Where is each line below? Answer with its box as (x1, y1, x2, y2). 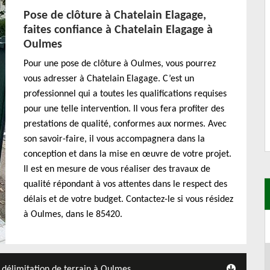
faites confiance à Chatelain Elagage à (24, 24, 213, 36)
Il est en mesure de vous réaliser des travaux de (24, 165, 210, 174)
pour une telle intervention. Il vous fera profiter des (24, 104, 224, 114)
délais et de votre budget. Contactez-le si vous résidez (24, 195, 233, 204)
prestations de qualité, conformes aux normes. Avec (24, 119, 227, 129)
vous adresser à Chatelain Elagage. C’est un (24, 74, 194, 84)
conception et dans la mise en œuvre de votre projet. (24, 149, 231, 159)
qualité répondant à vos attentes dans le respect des (24, 180, 227, 189)
